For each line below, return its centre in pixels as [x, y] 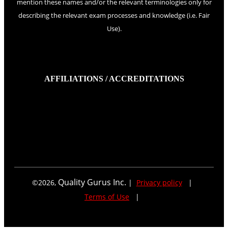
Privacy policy [159, 183]
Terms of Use [107, 197]
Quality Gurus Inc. [92, 182]
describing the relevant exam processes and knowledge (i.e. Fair [114, 15]
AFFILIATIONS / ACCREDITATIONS [114, 78]
